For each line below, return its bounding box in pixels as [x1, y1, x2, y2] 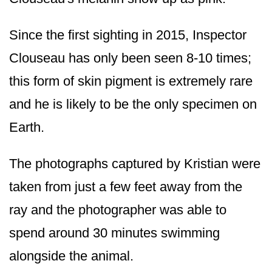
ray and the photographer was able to [9, 202, 226, 217]
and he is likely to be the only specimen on [9, 96, 257, 112]
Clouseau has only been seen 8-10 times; [9, 50, 251, 66]
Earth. [9, 119, 44, 135]
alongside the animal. [9, 248, 137, 263]
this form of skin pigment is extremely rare [9, 73, 253, 89]
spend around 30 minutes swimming [9, 225, 220, 240]
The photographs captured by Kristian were [9, 155, 260, 171]
